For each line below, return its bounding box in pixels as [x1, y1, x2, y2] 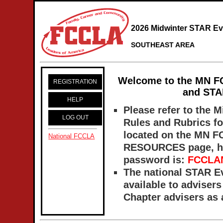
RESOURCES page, [123, 142, 218, 153]
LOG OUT [62, 114, 89, 120]
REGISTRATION [53, 79, 98, 85]
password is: [123, 154, 188, 165]
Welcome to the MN [118, 75, 214, 86]
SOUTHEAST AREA [131, 41, 195, 49]
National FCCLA [48, 132, 95, 140]
